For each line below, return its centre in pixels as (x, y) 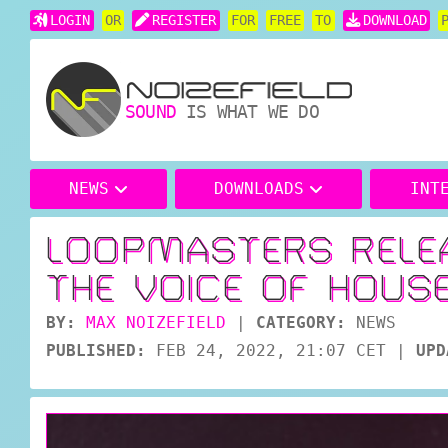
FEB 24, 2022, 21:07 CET (276, 350)
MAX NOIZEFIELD (156, 322)
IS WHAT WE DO (247, 111)
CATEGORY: (301, 322)
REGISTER (184, 20)
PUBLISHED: (96, 350)
